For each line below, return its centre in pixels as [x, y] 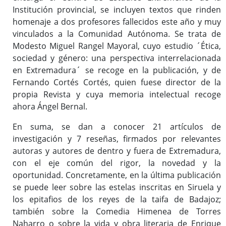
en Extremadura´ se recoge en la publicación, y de [117, 70]
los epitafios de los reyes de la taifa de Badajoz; [117, 200]
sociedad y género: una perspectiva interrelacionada [117, 58]
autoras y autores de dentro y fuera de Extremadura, [117, 151]
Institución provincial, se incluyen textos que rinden [117, 10]
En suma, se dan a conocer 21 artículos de [117, 127]
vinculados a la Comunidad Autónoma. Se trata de [117, 34]
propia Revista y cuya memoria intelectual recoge [117, 95]
